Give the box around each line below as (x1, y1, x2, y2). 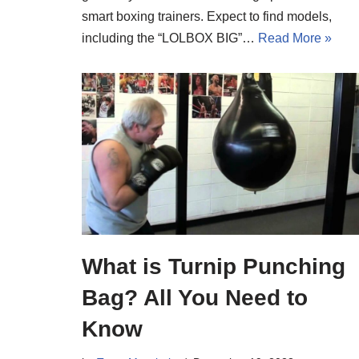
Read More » (258, 30, 332, 45)
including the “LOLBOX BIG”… (82, 30, 258, 45)
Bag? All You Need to (82, 285, 308, 311)
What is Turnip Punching (82, 254, 345, 280)
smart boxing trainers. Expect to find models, (82, 9, 332, 23)
